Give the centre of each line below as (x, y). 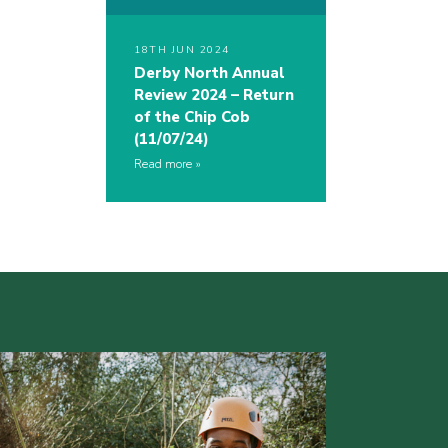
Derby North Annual (209, 73)
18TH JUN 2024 (182, 50)
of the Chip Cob (192, 117)
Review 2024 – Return (214, 95)
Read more (163, 164)
